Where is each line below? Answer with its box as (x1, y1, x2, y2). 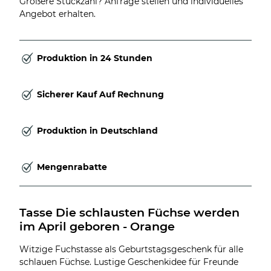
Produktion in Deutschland (37, 125, 158, 137)
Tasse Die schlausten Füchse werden (19, 204, 243, 220)
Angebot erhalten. (19, 8, 96, 19)
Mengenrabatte (37, 162, 107, 173)
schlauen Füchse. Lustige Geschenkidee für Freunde (19, 256, 238, 267)
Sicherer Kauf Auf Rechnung (37, 89, 164, 100)
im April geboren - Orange (19, 218, 175, 233)
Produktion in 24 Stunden (37, 53, 152, 64)
